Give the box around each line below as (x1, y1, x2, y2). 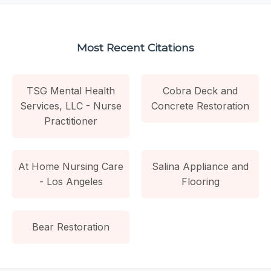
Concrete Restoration (151, 99, 249, 112)
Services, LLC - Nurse (20, 99, 122, 112)
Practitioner (44, 114, 97, 127)
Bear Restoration (32, 220, 109, 233)
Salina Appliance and (152, 160, 249, 172)
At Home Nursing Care (18, 160, 123, 172)
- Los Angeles (39, 175, 103, 188)
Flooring (181, 175, 220, 188)
